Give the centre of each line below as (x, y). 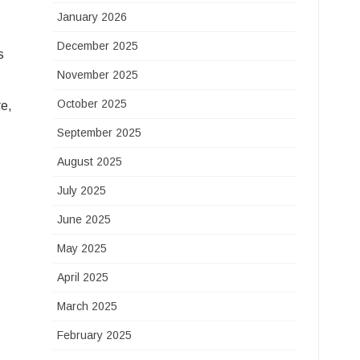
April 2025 (83, 277)
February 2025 (95, 335)
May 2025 (82, 248)
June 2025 (84, 219)
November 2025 (98, 75)
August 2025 (90, 162)
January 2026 (92, 17)
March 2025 (88, 306)
